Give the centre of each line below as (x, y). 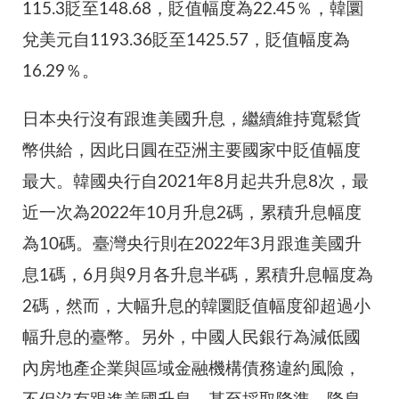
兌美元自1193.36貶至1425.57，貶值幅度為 (186, 41)
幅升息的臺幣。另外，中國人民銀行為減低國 (191, 338)
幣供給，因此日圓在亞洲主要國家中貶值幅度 (191, 151)
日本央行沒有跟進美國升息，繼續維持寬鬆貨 (191, 120)
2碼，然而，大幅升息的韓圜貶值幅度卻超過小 (196, 307)
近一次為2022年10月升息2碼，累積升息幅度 (192, 214)
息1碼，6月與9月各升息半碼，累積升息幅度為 (198, 276)
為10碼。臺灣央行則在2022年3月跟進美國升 (192, 245)
